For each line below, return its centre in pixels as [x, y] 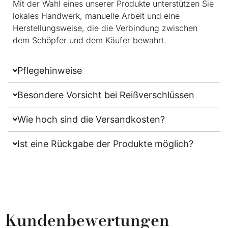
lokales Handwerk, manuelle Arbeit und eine [96, 16]
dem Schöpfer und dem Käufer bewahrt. [90, 40]
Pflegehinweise [50, 71]
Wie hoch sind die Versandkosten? [91, 120]
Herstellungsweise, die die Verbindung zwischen [105, 28]
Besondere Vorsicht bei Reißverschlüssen [106, 95]
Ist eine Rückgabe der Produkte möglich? [106, 144]
